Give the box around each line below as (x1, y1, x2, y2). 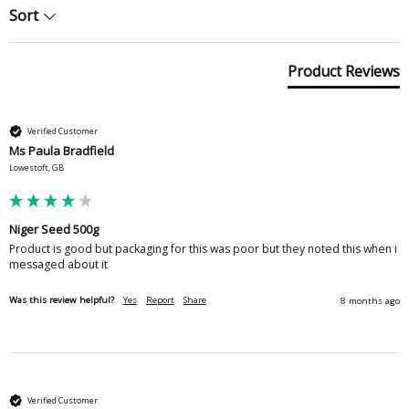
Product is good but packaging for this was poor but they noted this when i (8, 240, 397, 257)
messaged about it (8, 256, 110, 272)
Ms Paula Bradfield (8, 142, 114, 159)
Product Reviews (288, 60, 401, 81)
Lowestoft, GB (8, 161, 64, 173)
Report (145, 293, 174, 306)
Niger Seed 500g (8, 220, 99, 237)
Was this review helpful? (8, 293, 114, 306)
